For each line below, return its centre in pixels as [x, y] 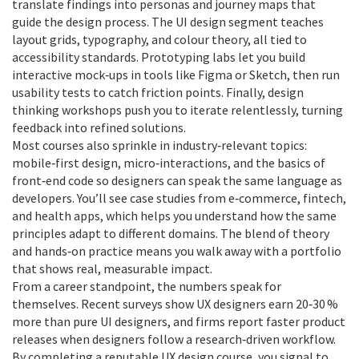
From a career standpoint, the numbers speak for [147, 286]
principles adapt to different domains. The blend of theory [171, 233]
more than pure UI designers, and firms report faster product [179, 321]
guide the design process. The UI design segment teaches [168, 22]
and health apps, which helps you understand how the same [174, 216]
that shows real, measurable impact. [112, 268]
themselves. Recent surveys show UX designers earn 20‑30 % [175, 304]
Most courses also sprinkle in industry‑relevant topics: [159, 145]
